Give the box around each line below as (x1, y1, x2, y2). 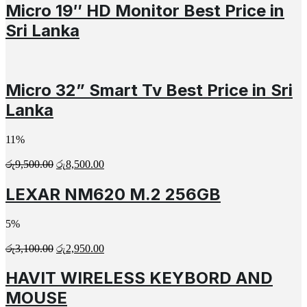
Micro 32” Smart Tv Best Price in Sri (5, 79, 293, 100)
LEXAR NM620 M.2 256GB (5, 184, 221, 204)
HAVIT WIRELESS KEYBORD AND (5, 268, 273, 288)
